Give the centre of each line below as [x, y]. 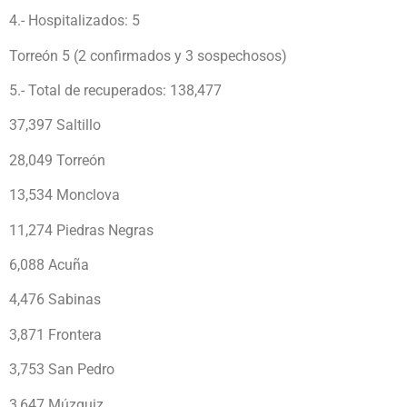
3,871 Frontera [55, 334]
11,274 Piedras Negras [81, 230]
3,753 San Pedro [62, 370]
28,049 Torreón [57, 160]
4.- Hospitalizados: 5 [74, 21]
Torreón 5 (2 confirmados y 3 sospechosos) [148, 55]
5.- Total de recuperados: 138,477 [115, 91]
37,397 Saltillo [55, 125]
